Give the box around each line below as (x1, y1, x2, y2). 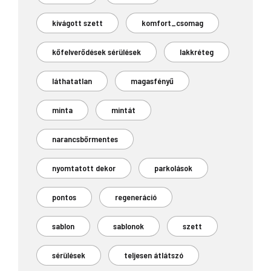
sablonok (113, 220, 144, 231)
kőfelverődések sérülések (52, 46, 141, 57)
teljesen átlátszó (124, 249, 183, 260)
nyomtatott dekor (52, 162, 116, 173)
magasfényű (131, 75, 174, 86)
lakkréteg (180, 46, 214, 57)
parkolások (154, 162, 192, 173)
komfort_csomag (142, 17, 203, 28)
